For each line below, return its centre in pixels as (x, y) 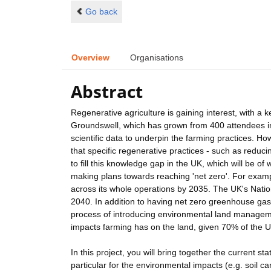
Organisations (157, 57)
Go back (101, 11)
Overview (90, 57)
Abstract (107, 92)
